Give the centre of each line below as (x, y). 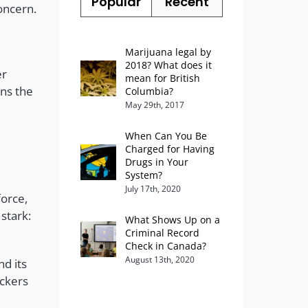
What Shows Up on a (173, 219)
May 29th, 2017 (155, 104)
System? (144, 175)
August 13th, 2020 (160, 259)
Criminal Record (162, 232)
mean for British (163, 78)
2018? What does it (168, 65)
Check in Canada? (166, 245)
